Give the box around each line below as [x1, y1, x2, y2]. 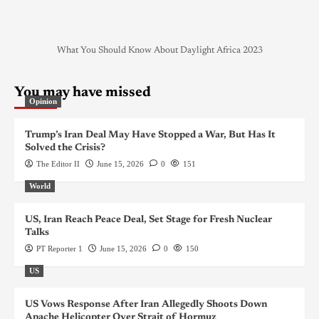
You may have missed [14, 85, 151, 100]
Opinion [29, 96, 57, 105]
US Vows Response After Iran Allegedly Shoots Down [25, 299, 268, 310]
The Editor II [36, 159, 80, 168]
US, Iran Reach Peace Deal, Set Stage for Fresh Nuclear [25, 214, 272, 225]
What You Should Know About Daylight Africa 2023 [56, 45, 263, 55]
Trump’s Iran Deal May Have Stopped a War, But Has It [25, 130, 276, 140]
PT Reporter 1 [36, 244, 83, 253]
